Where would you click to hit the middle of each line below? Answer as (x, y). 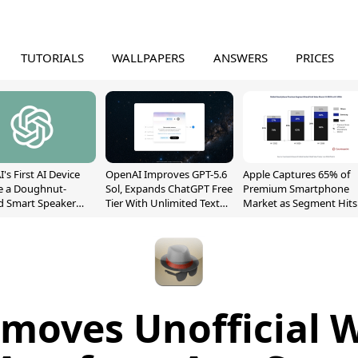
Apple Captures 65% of (296, 174)
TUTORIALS (52, 58)
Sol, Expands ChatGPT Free (169, 189)
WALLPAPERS (149, 58)
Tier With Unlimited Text (163, 203)
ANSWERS (240, 58)
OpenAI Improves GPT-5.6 (166, 174)
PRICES (315, 58)
